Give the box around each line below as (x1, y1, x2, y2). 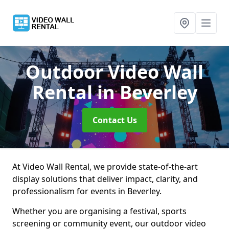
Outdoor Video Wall (26, 59, 203, 84)
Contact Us (92, 114, 137, 126)
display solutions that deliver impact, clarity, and (12, 173, 198, 185)
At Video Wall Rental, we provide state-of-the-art (12, 161, 198, 172)
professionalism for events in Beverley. (12, 186, 162, 197)
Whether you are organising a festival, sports (12, 205, 187, 217)
